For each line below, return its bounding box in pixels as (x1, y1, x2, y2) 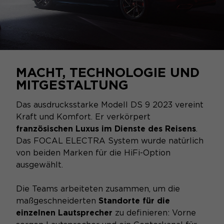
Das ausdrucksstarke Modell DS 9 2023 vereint (16, 99, 203, 109)
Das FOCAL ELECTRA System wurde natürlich (16, 135, 203, 145)
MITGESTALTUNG (16, 76, 128, 92)
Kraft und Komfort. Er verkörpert (16, 111, 150, 121)
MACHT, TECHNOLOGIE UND (16, 64, 199, 80)
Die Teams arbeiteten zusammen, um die (16, 183, 180, 193)
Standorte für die (98, 195, 170, 205)
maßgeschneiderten (16, 195, 98, 205)
